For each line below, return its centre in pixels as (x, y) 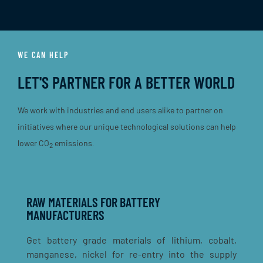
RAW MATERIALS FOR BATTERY (93, 202)
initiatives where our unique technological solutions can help (127, 127)
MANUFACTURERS (65, 215)
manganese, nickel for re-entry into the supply (131, 254)
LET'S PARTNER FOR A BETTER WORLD (126, 82)
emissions (73, 143)
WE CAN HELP (43, 55)
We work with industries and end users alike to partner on (120, 110)
